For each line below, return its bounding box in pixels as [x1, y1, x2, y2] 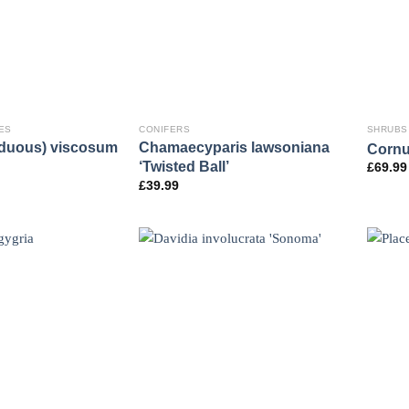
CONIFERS [139, 124, 191, 135]
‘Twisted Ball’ [139, 158, 230, 175]
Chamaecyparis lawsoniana [139, 139, 330, 156]
